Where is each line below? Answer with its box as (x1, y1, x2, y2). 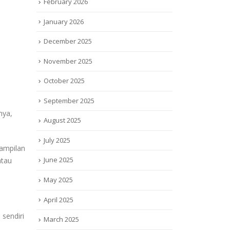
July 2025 (44, 135, 70, 145)
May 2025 (44, 175, 73, 184)
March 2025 (44, 215, 79, 224)
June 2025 (44, 155, 73, 165)
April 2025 (44, 195, 73, 204)
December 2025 (44, 36, 92, 46)
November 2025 (44, 56, 92, 66)
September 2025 (44, 95, 94, 105)
